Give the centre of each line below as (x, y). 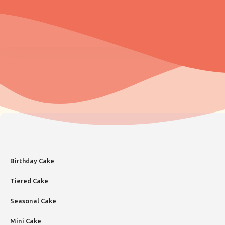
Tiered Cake (29, 181)
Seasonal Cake (33, 201)
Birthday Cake (32, 161)
